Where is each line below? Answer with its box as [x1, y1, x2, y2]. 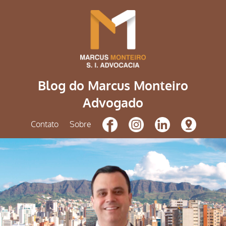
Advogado [82, 94, 143, 112]
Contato [30, 119, 59, 130]
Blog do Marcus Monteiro [37, 77, 188, 95]
